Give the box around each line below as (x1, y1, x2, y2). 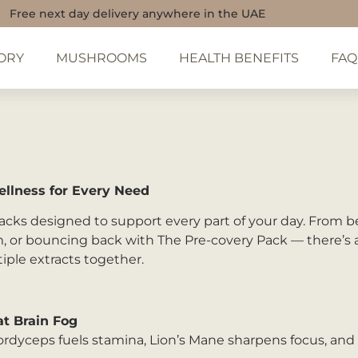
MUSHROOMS (56, 50, 148, 66)
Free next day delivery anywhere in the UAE (10, 6, 265, 21)
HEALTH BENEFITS (179, 50, 300, 66)
